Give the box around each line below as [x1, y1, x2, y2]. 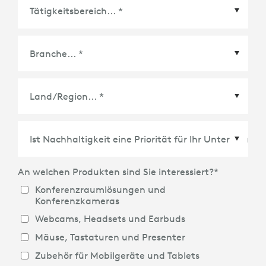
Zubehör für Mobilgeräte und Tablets [34, 249, 199, 261]
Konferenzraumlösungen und [34, 183, 166, 195]
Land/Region [30, 126, 88, 138]
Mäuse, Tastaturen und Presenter [34, 231, 185, 243]
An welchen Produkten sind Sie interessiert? [18, 166, 214, 178]
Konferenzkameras [34, 194, 119, 207]
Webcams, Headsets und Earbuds [34, 213, 185, 225]
